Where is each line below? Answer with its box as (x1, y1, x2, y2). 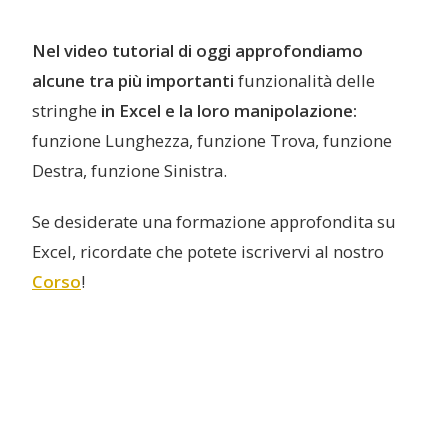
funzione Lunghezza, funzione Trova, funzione (32, 129, 392, 153)
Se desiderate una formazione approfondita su (32, 210, 396, 234)
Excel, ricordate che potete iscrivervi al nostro (32, 240, 384, 264)
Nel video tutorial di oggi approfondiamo (32, 39, 363, 63)
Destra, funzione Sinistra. (32, 159, 227, 183)
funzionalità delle (238, 69, 375, 93)
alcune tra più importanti (32, 69, 238, 93)
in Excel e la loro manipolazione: (97, 99, 357, 123)
